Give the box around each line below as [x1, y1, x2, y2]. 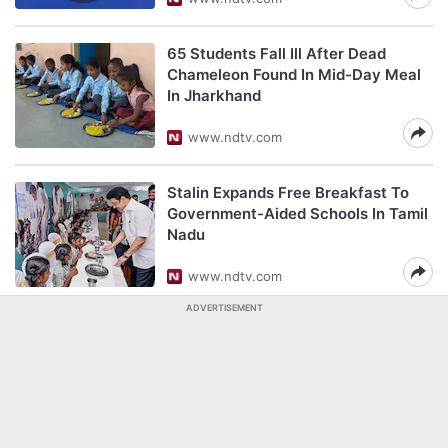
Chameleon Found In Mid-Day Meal [167, 65, 421, 84]
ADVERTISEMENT [185, 302, 263, 313]
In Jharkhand [167, 86, 261, 105]
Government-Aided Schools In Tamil [167, 204, 428, 223]
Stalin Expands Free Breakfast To [167, 183, 409, 202]
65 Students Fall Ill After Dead [167, 44, 386, 63]
